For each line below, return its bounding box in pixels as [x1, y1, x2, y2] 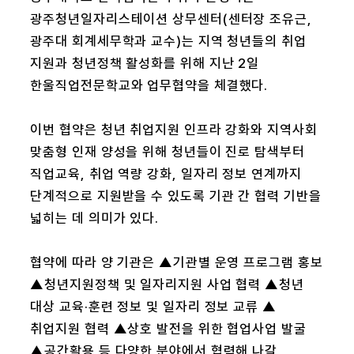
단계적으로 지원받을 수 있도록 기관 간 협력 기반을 [30, 188, 322, 205]
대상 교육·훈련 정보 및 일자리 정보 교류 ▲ [30, 299, 277, 315]
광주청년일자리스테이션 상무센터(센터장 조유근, [30, 11, 312, 28]
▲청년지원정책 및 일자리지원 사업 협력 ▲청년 [30, 277, 304, 293]
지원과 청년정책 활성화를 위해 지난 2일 [30, 55, 260, 72]
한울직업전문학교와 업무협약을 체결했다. [30, 77, 269, 94]
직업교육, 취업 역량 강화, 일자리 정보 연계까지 [30, 166, 302, 183]
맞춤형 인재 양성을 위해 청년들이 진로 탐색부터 [30, 144, 305, 160]
